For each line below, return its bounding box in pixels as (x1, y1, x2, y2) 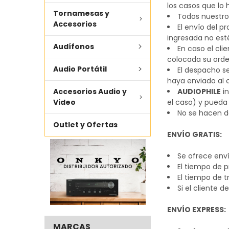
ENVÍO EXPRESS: (167, 204, 226, 215)
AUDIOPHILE (177, 86, 221, 97)
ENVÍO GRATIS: (167, 129, 222, 140)
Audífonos (53, 41, 94, 52)
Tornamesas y (53, 8, 109, 18)
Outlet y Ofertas (53, 119, 118, 130)
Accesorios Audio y (53, 86, 127, 97)
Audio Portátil (53, 63, 107, 74)
